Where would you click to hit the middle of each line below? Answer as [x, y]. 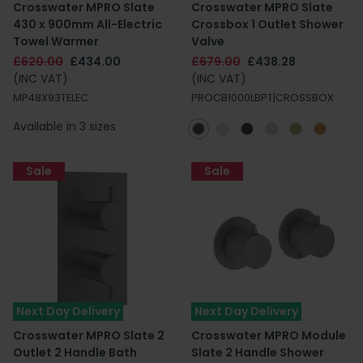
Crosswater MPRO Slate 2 [89, 335]
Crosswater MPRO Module [269, 335]
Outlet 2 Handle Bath [75, 352]
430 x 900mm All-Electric [88, 24]
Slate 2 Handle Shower [258, 352]
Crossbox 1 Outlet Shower [267, 24]
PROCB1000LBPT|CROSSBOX [263, 98]
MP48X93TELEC [51, 98]
